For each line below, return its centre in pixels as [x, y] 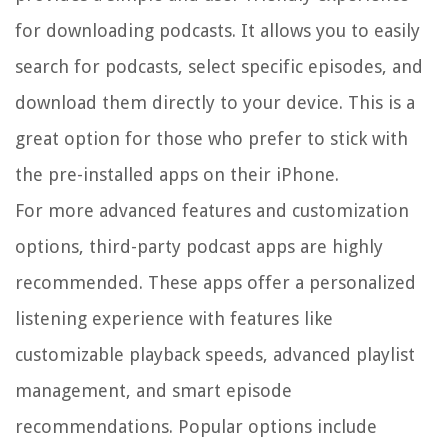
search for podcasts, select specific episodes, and [219, 67]
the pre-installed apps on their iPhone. [177, 175]
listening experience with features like [174, 319]
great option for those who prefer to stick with [211, 139]
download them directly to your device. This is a [215, 103]
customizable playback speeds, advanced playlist [215, 355]
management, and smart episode [153, 391]
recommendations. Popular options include [196, 427]
